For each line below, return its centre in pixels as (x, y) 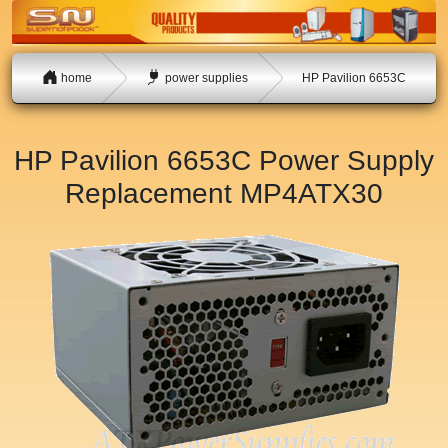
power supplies (204, 77)
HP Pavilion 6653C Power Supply (224, 161)
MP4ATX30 (311, 194)
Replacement (152, 194)
